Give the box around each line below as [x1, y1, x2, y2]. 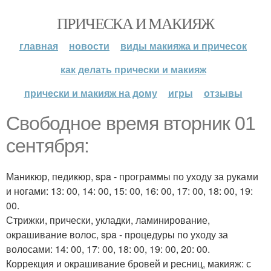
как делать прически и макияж [60, 62, 206, 76]
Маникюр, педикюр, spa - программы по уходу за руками [6, 169, 258, 183]
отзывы [203, 86, 243, 100]
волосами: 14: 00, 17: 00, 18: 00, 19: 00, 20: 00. [6, 242, 210, 256]
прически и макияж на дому [24, 86, 157, 100]
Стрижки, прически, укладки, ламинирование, [6, 213, 210, 227]
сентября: [6, 135, 89, 157]
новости [69, 39, 109, 53]
